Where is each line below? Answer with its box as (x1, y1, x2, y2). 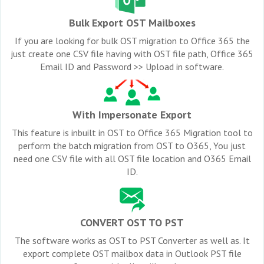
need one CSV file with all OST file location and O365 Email (13, 152, 251, 164)
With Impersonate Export (72, 107, 192, 121)
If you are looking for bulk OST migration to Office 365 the (14, 34, 250, 47)
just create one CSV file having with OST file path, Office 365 (11, 47, 253, 60)
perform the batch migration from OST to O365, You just (18, 139, 246, 151)
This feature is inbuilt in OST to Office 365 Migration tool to (11, 126, 253, 138)
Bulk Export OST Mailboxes (68, 15, 196, 29)
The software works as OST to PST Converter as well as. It (14, 234, 250, 246)
